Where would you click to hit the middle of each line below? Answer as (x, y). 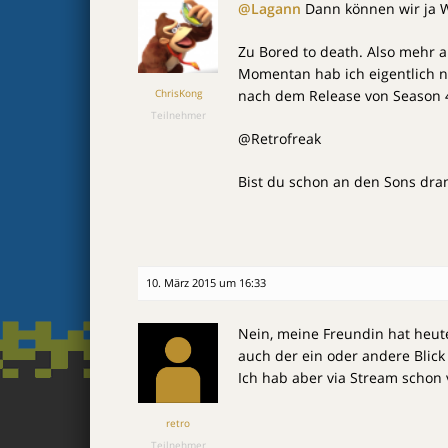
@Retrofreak (279, 138)
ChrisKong (178, 93)
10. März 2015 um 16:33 (206, 282)
